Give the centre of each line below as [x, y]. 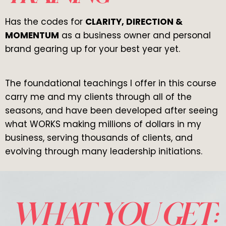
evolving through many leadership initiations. [104, 152]
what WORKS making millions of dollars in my [103, 124]
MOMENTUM [32, 35]
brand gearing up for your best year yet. [93, 49]
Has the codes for [45, 21]
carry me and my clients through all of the [98, 97]
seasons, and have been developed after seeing [111, 111]
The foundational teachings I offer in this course [111, 83]
